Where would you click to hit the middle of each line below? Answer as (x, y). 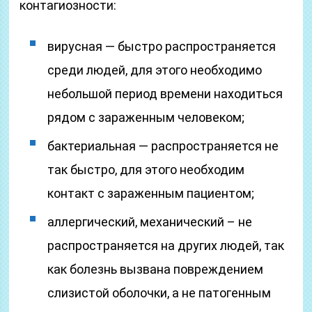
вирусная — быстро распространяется (162, 46)
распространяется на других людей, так (166, 245)
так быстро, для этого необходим (146, 170)
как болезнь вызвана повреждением (156, 269)
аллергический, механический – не (150, 222)
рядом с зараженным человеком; (146, 117)
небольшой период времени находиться (165, 94)
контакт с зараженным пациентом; (151, 193)
